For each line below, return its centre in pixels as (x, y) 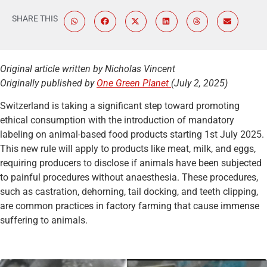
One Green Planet (134, 83)
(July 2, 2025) (199, 83)
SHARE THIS (35, 18)
